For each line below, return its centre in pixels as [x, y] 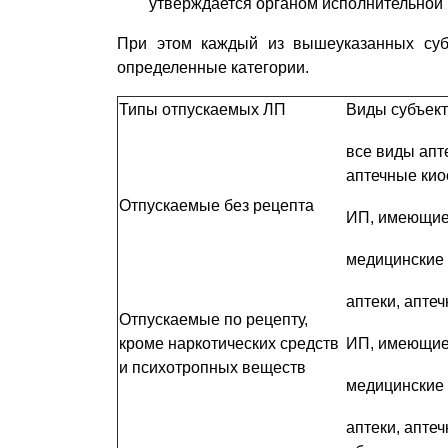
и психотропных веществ [212, 367]
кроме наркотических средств [229, 343]
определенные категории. [213, 67]
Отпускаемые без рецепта [216, 205]
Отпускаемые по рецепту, [213, 319]
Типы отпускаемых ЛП [202, 109]
